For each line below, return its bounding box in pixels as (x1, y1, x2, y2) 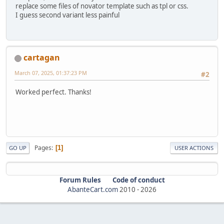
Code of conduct (112, 175, 165, 185)
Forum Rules (59, 175, 101, 185)
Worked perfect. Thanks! (15, 87, 91, 96)
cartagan (23, 52, 60, 63)
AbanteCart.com (67, 185, 118, 194)
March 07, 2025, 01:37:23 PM (14, 69, 87, 77)
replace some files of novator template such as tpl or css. (15, 1, 188, 10)
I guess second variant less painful (15, 10, 119, 19)
